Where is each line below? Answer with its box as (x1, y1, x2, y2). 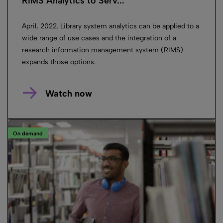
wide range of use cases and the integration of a (22, 34, 176, 43)
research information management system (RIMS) (22, 46, 183, 55)
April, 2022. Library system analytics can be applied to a (22, 22, 199, 31)
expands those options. (22, 58, 96, 67)
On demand (13, 130, 43, 137)
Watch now (45, 88, 92, 100)
